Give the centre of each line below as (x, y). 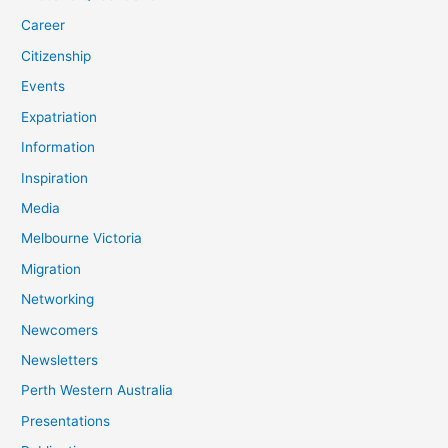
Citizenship (56, 55)
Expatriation (59, 116)
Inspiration (55, 177)
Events (43, 86)
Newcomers (60, 329)
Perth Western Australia (97, 390)
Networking (58, 299)
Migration (51, 268)
